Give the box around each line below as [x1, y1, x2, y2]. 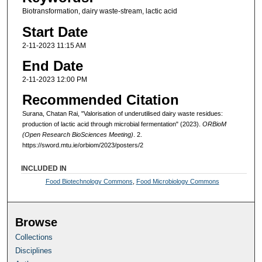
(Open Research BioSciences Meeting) [22, 131, 133, 139]
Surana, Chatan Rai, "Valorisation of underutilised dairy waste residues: [22, 110, 223, 118]
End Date [22, 57, 83, 74]
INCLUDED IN [21, 164, 67, 173]
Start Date [22, 23, 88, 40]
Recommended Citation [22, 92, 179, 108]
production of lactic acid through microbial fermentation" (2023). [22, 120, 202, 128]
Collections [15, 233, 53, 242]
